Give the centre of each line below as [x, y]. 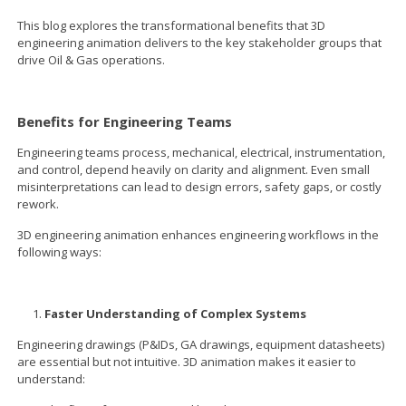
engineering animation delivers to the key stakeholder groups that [200, 42]
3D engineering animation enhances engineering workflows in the [198, 234]
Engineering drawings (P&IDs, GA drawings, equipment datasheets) [201, 344]
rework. [39, 203]
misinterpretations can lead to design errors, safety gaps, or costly [200, 186]
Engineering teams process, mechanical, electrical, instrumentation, [202, 152]
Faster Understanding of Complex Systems [176, 313]
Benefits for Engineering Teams [125, 121]
